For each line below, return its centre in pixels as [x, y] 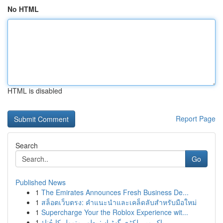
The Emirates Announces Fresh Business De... [115, 192]
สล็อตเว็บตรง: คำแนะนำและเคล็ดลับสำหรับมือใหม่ [119, 202]
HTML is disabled [35, 91]
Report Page [196, 118]
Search [27, 145]
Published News [41, 182]
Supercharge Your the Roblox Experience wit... [115, 212]
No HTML [23, 9]
